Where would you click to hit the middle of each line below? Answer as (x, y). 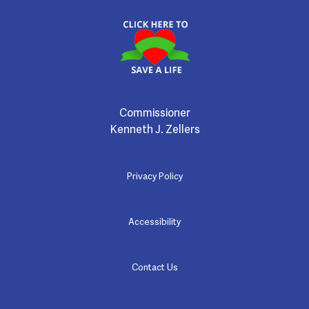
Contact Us (154, 266)
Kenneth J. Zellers (154, 128)
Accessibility (154, 221)
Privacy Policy (154, 175)
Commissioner (154, 112)
